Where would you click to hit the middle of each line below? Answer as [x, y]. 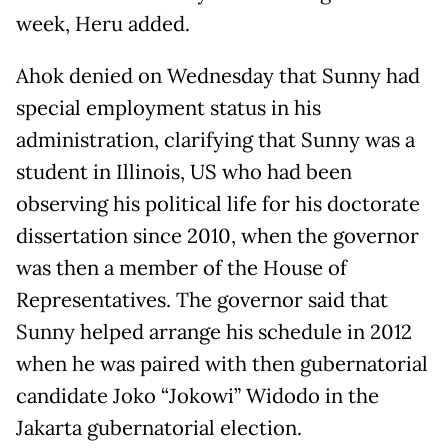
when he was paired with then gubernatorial [222, 363]
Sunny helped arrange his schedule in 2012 [214, 331]
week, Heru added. [103, 23]
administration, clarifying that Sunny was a [215, 139]
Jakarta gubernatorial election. [159, 427]
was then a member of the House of [181, 267]
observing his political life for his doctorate [218, 203]
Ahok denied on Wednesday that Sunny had [218, 75]
